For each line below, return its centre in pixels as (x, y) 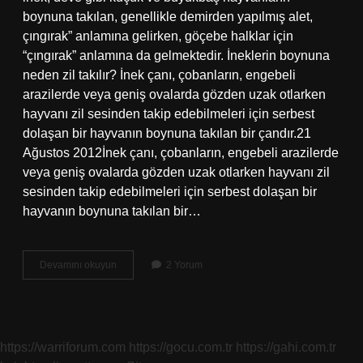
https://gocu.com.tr (181, 347)
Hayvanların (143, 264)
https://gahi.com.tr (286, 347)
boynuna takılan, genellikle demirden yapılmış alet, (168, 17)
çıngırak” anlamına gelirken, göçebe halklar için (158, 36)
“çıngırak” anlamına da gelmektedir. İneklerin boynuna (176, 56)
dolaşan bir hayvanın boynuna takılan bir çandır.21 (167, 133)
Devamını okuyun (78, 265)
